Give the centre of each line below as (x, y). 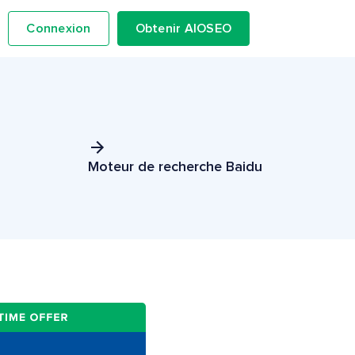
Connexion (59, 29)
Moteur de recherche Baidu (175, 167)
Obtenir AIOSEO (183, 29)
